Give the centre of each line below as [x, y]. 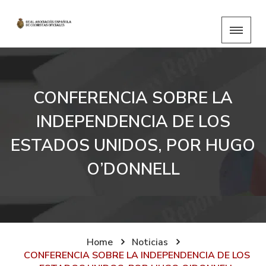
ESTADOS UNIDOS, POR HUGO [133, 145]
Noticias [150, 242]
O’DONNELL [133, 169]
